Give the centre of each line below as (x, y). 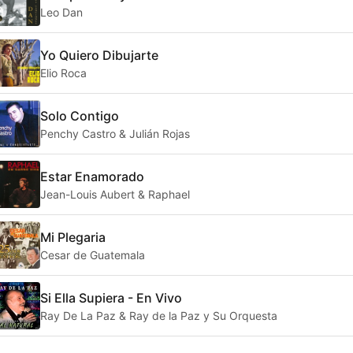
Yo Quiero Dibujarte (99, 55)
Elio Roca (63, 72)
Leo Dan (61, 12)
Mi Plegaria (73, 237)
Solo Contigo (80, 115)
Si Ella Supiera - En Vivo (111, 297)
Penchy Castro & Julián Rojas (115, 133)
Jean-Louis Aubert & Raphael (115, 194)
